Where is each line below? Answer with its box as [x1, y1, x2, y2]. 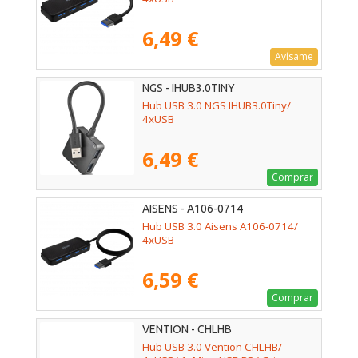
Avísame [275, 49, 313, 63]
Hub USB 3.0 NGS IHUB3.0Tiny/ [142, 97, 291, 113]
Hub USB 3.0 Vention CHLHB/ [142, 340, 282, 355]
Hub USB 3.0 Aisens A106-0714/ [142, 218, 298, 233]
